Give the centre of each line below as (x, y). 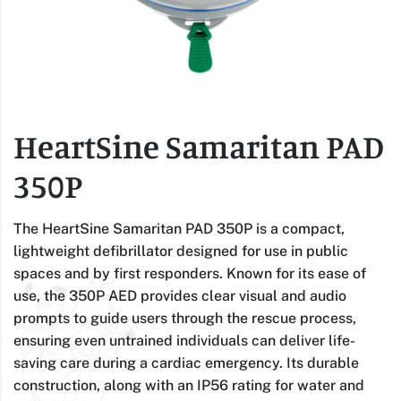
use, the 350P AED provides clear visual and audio (180, 295)
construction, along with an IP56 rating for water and (189, 385)
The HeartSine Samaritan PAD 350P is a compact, (179, 228)
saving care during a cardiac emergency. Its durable (186, 363)
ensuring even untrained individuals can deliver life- (184, 340)
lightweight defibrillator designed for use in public (181, 251)
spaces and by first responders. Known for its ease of (190, 273)
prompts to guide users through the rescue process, (185, 318)
